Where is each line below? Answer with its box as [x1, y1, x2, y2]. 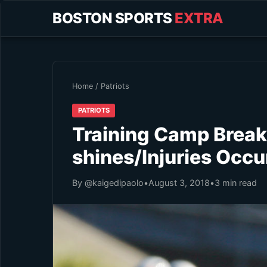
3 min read [215, 177, 257, 188]
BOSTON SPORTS [52, 10, 175, 27]
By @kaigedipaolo [72, 177, 144, 188]
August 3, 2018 [148, 177, 210, 188]
